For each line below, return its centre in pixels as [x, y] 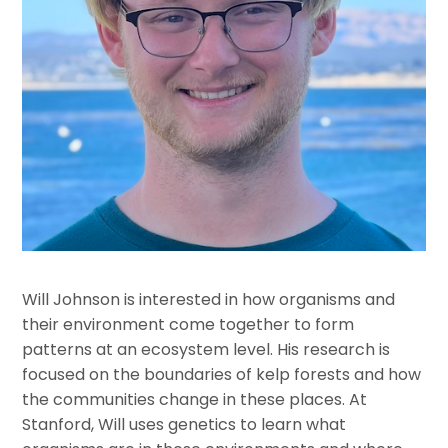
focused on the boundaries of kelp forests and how [222, 374]
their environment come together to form [188, 324]
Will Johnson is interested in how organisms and [209, 299]
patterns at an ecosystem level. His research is [206, 349]
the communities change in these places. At [195, 399]
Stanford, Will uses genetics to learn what [184, 424]
